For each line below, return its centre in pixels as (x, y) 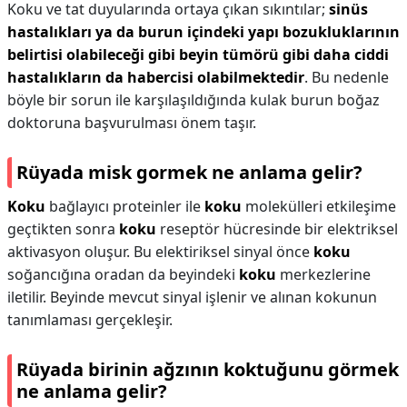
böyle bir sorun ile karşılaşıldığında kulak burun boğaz (194, 100)
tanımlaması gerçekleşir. (90, 320)
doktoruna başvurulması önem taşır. (132, 123)
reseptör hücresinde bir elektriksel (277, 229)
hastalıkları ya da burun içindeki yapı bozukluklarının (203, 32)
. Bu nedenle (347, 77)
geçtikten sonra (63, 229)
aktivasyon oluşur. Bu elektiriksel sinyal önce (160, 252)
